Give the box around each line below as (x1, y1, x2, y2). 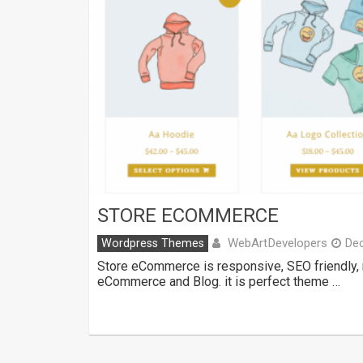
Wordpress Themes (101, 236, 204, 250)
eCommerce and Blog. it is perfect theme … (97, 273, 340, 289)
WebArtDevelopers (228, 235, 327, 250)
